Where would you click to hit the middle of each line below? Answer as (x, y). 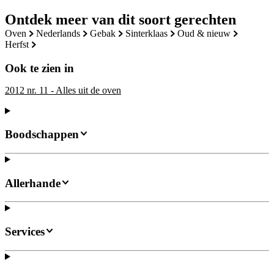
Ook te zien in (39, 68)
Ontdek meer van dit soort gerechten (120, 19)
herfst (20, 44)
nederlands (62, 33)
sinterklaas (149, 33)
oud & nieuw (208, 33)
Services (25, 232)
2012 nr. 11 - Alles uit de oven (63, 90)
